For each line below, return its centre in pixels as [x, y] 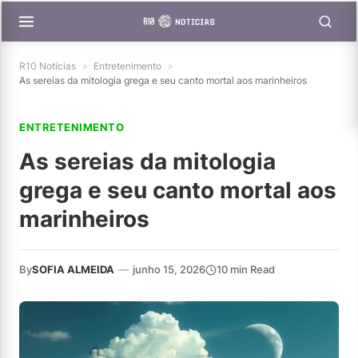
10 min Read [246, 269]
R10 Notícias [48, 66]
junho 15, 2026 [169, 269]
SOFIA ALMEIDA [73, 269]
